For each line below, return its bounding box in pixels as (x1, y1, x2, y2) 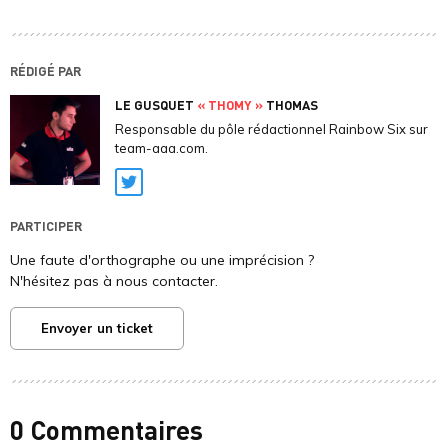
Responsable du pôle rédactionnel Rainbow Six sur (115, 121, 428, 138)
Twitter (128, 183, 189, 204)
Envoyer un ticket (41, 320, 153, 337)
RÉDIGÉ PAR (10, 62, 81, 80)
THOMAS (263, 96, 318, 114)
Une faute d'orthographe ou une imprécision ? (10, 251, 314, 270)
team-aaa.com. (115, 140, 208, 157)
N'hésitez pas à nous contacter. (10, 272, 218, 291)
